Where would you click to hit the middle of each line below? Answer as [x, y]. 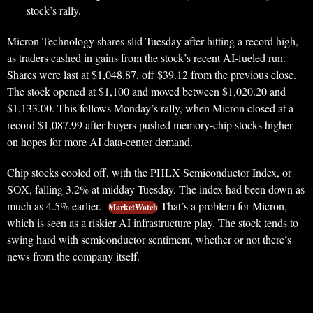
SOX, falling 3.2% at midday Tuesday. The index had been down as [156, 189]
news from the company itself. [73, 256]
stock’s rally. [54, 10]
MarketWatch [133, 207]
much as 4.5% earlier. [56, 206]
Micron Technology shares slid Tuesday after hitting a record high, [153, 41]
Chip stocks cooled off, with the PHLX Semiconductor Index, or [149, 172]
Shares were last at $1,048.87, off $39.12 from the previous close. [152, 74]
